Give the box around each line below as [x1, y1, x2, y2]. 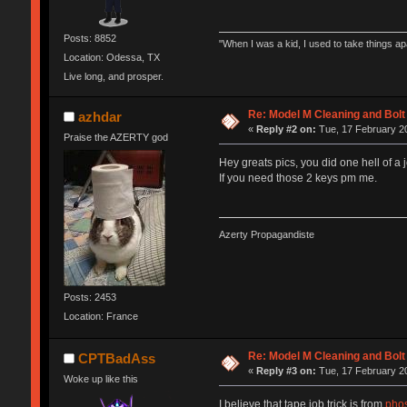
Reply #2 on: [256, 124, 317, 135]
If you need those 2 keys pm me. [218, 172, 377, 185]
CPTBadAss [78, 351, 156, 367]
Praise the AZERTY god [63, 132, 168, 144]
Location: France [63, 310, 138, 322]
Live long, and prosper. [63, 71, 164, 83]
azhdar [78, 109, 123, 125]
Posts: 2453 [63, 291, 116, 303]
